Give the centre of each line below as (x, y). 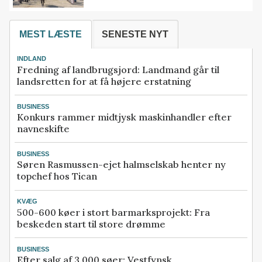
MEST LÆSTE (51, 34)
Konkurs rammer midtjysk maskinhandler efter (124, 117)
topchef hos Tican (57, 176)
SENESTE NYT (135, 34)
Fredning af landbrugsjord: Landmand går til (118, 69)
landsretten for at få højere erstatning (104, 81)
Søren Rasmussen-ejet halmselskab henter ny (121, 165)
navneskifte (43, 129)
